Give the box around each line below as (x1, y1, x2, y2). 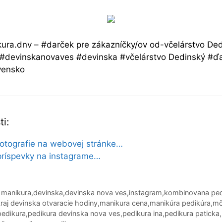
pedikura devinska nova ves (28, 209, 120, 218)
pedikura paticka (165, 209, 220, 218)
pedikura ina (122, 209, 163, 218)
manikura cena (100, 199, 148, 208)
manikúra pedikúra (150, 199, 211, 208)
